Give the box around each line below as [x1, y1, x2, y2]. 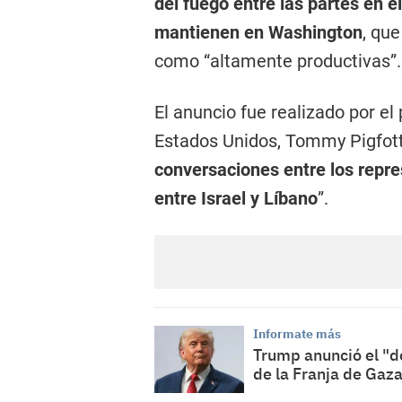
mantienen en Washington [154, 22, 363, 43]
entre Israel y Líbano [154, 188, 318, 209]
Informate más [253, 326, 341, 342]
